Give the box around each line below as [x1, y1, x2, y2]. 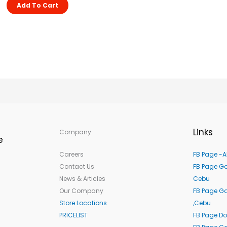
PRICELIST [59, 211, 88, 220]
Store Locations [59, 199, 107, 208]
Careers [59, 150, 84, 159]
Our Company [59, 186, 103, 196]
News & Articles [59, 174, 105, 183]
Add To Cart [17, 1, 58, 10]
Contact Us [59, 162, 94, 171]
